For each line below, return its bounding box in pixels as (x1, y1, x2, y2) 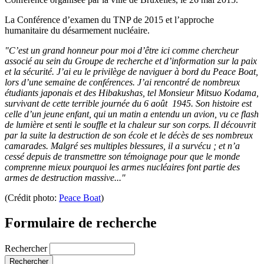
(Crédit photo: (5, 192, 59, 203)
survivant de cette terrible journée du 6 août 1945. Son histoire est (5, 98, 252, 108)
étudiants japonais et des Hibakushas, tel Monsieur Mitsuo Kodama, (5, 87, 259, 98)
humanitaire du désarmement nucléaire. (5, 25, 150, 35)
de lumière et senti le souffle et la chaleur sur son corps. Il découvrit (5, 119, 256, 130)
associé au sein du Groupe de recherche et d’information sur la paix (5, 55, 257, 66)
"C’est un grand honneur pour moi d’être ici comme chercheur (5, 45, 239, 55)
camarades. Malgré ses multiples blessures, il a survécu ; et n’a (5, 140, 240, 151)
